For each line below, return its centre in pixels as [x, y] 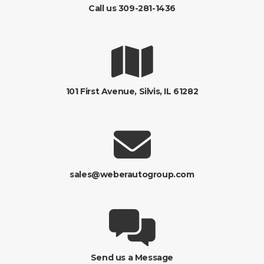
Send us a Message [132, 258]
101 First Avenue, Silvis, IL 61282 [132, 91]
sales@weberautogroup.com [132, 174]
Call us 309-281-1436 [132, 8]
